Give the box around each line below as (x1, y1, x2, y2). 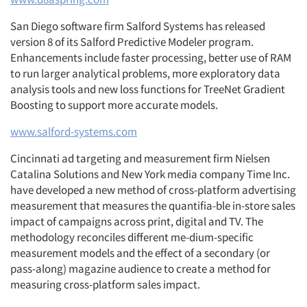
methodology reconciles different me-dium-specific (10, 230, 254, 245)
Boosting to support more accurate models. (10, 97, 218, 112)
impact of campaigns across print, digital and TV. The (10, 214, 263, 229)
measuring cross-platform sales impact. (10, 277, 200, 292)
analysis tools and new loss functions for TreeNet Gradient (10, 82, 285, 97)
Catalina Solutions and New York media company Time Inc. (10, 167, 290, 182)
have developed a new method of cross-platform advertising (10, 182, 296, 197)
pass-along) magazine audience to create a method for (10, 261, 271, 276)
